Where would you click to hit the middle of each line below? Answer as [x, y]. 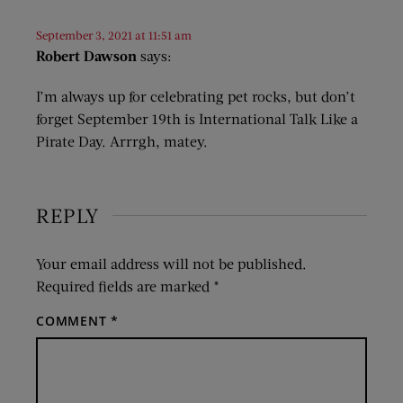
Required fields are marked [125, 285]
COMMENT [74, 320]
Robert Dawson [86, 55]
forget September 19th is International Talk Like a [197, 118]
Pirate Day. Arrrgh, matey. [122, 140]
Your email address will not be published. [171, 263]
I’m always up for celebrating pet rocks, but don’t [196, 95]
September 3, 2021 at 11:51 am [114, 35]
